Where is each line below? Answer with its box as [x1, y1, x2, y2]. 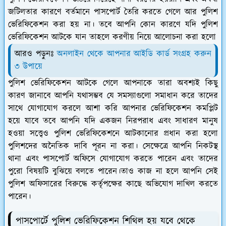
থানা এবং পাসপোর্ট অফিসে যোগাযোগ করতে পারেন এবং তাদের [8, 152, 218, 165]
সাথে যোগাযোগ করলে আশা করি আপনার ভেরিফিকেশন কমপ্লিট [8, 102, 218, 115]
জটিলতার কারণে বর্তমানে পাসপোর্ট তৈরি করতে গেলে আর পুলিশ [8, 6, 218, 18]
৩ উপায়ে [15, 60, 42, 73]
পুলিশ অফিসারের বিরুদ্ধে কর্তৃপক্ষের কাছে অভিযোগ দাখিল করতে [8, 178, 218, 190]
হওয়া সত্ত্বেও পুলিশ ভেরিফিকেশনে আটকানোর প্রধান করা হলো [8, 127, 218, 140]
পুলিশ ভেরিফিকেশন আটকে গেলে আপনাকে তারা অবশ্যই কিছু [8, 77, 218, 89]
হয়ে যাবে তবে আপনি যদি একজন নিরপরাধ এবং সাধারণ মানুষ [8, 115, 218, 127]
